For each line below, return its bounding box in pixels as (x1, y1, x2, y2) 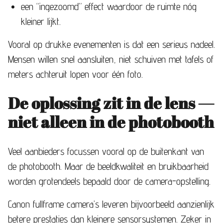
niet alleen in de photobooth (8, 111, 214, 132)
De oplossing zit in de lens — (8, 92, 214, 113)
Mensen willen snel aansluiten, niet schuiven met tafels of (8, 53, 214, 65)
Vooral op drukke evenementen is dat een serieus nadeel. (8, 38, 215, 50)
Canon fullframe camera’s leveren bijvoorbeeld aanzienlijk (8, 198, 215, 210)
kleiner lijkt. (21, 15, 61, 27)
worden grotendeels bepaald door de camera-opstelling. (8, 175, 211, 187)
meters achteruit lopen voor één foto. (8, 68, 143, 80)
